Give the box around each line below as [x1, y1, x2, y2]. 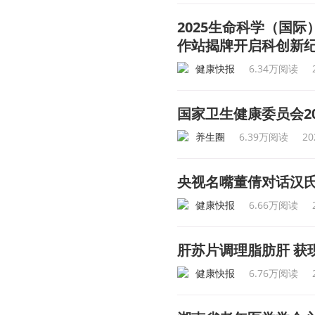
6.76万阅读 [249, 266, 298, 280]
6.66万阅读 [249, 198, 298, 212]
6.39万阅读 [239, 130, 288, 143]
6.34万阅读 [249, 62, 298, 75]
